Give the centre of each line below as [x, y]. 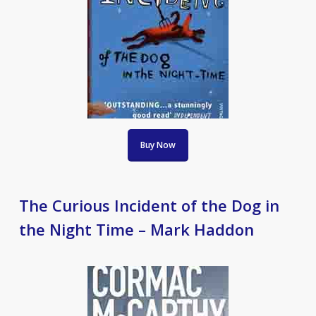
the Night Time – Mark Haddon [136, 229]
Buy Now [158, 145]
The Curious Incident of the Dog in [149, 205]
